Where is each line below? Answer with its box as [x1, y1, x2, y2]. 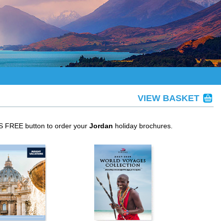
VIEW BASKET [138, 93, 202, 103]
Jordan [89, 122, 113, 130]
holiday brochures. [113, 122, 173, 130]
